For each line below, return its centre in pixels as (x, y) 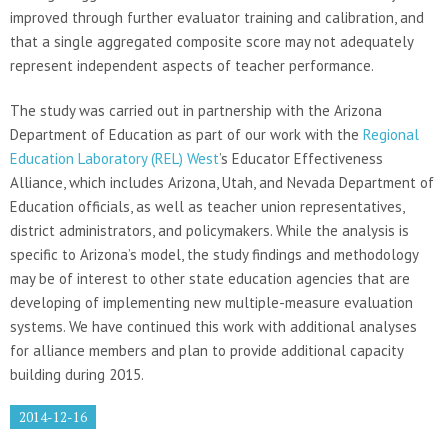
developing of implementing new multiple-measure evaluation (211, 302)
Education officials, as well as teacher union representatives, (207, 206)
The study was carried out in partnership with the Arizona (196, 110)
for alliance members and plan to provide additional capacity (206, 350)
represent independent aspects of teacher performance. (192, 65)
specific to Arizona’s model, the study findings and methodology (214, 254)
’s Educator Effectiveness (301, 158)
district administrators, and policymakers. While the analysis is (209, 230)
